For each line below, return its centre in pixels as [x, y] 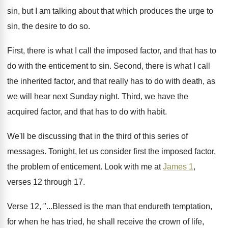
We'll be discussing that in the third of [74, 136]
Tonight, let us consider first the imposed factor [131, 151]
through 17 [64, 182]
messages [26, 151]
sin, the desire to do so [48, 26]
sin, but [20, 11]
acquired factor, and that [50, 112]
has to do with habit [130, 112]
